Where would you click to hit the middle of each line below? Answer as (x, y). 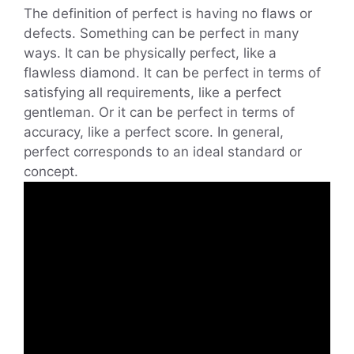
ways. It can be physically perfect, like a (150, 53)
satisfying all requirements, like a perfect (153, 92)
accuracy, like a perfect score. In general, (154, 132)
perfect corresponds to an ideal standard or (163, 151)
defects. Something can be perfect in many (161, 33)
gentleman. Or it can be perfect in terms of (159, 112)
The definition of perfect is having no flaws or (168, 13)
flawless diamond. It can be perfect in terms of (172, 72)
